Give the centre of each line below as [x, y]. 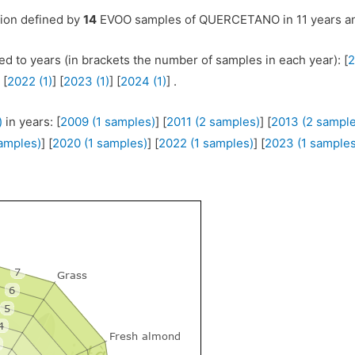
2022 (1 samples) [206, 143]
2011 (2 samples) [214, 122]
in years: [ [32, 122]
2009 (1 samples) [108, 122]
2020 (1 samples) [100, 143]
